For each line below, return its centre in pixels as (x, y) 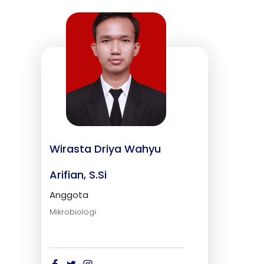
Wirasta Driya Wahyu (105, 149)
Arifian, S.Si (78, 175)
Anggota (69, 195)
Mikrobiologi (73, 212)
